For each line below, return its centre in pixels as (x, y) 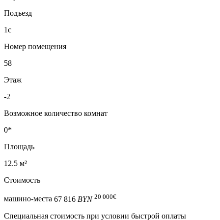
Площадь (19, 147)
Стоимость (22, 180)
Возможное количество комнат (56, 113)
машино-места (28, 199)
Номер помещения (35, 47)
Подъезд (18, 13)
